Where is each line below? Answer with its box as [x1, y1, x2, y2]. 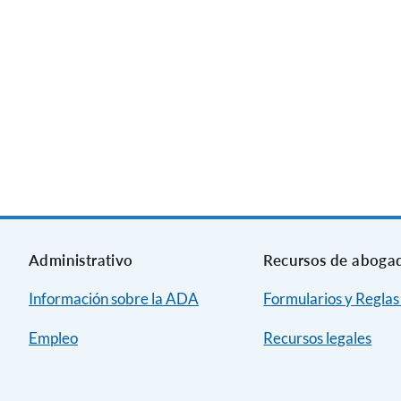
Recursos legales [263, 328, 372, 348]
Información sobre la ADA [29, 289, 199, 309]
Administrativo [29, 251, 133, 270]
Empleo [29, 328, 78, 348]
